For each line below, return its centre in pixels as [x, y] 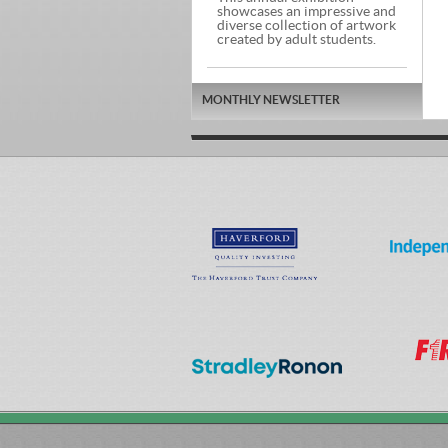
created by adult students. [296, 40]
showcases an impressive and [306, 12]
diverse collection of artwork [306, 26]
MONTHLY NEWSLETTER [271, 100]
